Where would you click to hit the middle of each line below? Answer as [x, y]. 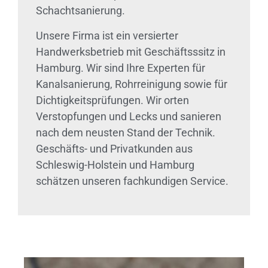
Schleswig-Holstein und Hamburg [115, 165]
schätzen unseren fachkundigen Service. [132, 181]
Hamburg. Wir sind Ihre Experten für [121, 68]
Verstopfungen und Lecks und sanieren [129, 116]
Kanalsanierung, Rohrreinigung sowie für [132, 84]
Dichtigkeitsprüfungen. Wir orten [112, 100]
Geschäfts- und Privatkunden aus [114, 148]
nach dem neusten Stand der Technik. [126, 132]
